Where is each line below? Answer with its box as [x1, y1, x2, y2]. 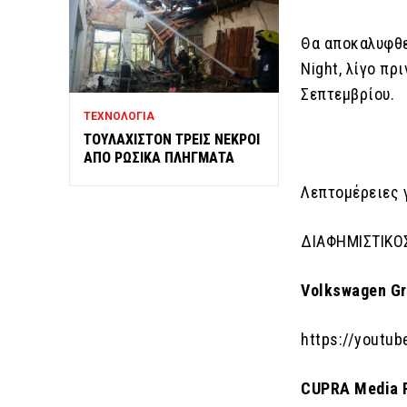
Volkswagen [301, 281, 387, 300]
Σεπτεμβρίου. [301, 84, 395, 104]
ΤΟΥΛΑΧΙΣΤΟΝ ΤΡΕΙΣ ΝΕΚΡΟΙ [84, 131, 260, 149]
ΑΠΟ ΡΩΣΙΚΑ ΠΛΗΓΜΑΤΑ [84, 149, 234, 167]
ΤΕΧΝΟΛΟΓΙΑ [84, 110, 154, 124]
